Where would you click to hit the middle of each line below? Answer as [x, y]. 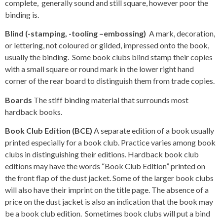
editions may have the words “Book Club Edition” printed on [105, 166]
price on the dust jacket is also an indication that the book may [109, 202]
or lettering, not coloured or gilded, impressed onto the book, [107, 45]
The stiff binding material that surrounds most [111, 100]
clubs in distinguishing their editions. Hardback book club [102, 154]
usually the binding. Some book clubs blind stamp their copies [109, 57]
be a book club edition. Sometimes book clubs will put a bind [108, 214]
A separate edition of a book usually [154, 131]
